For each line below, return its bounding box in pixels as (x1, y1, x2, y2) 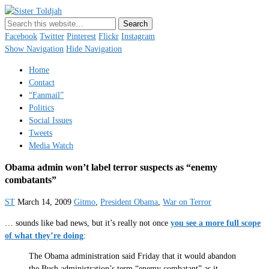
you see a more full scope (171, 218, 261, 228)
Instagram (121, 32, 155, 41)
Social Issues (29, 115, 72, 125)
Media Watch (29, 141, 73, 150)
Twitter (40, 32, 64, 41)
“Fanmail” (29, 90, 64, 100)
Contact (29, 77, 55, 87)
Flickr (98, 32, 119, 41)
